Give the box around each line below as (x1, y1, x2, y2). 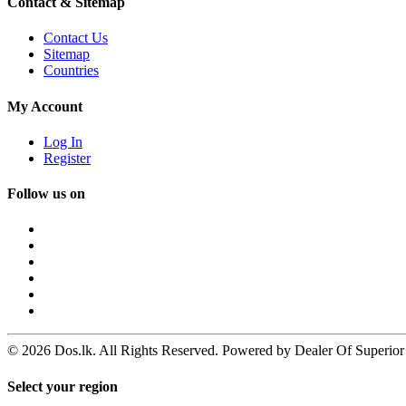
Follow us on (7, 186, 85, 202)
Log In (43, 133, 82, 150)
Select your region (7, 378, 118, 394)
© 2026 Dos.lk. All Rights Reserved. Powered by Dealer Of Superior (7, 343, 404, 359)
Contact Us (43, 30, 108, 46)
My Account (7, 98, 82, 114)
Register (43, 150, 91, 166)
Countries (43, 63, 99, 79)
